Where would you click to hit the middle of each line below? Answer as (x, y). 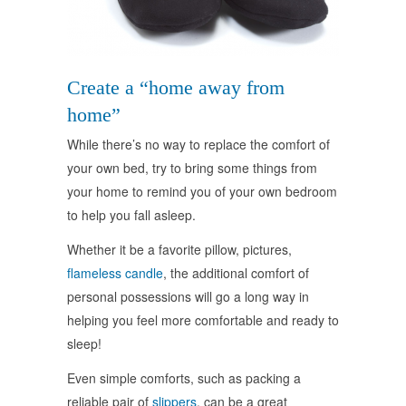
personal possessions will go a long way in (188, 297)
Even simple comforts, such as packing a (184, 378)
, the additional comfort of (236, 273)
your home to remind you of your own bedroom (202, 192)
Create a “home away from (176, 88)
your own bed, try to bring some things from (192, 168)
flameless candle (115, 273)
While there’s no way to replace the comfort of (198, 145)
